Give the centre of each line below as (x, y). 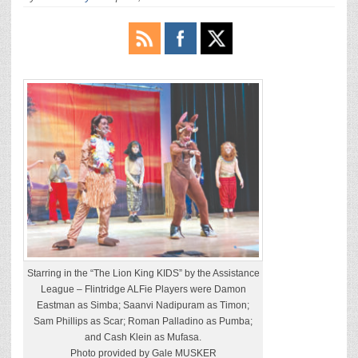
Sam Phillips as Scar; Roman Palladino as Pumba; (143, 321)
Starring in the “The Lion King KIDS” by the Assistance (143, 273)
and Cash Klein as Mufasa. (143, 337)
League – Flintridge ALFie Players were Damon (143, 289)
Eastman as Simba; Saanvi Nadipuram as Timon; (143, 305)
